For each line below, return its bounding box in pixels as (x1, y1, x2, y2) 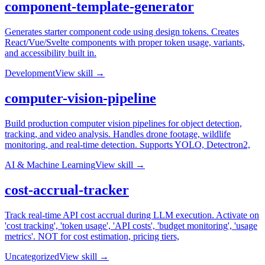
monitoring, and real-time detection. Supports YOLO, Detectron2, (5, 140, 250, 150)
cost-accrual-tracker (5, 182, 129, 198)
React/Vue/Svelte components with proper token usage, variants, (5, 37, 245, 48)
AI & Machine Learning (5, 160, 95, 170)
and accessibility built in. (5, 48, 96, 59)
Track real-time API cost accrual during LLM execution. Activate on (5, 209, 259, 220)
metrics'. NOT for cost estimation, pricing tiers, (5, 231, 179, 241)
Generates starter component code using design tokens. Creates (5, 27, 239, 37)
